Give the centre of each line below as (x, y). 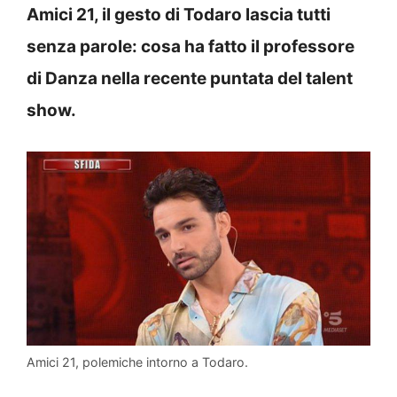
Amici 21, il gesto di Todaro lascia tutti (179, 14)
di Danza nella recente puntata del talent (190, 78)
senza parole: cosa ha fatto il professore (191, 46)
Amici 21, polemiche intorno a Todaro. (137, 362)
